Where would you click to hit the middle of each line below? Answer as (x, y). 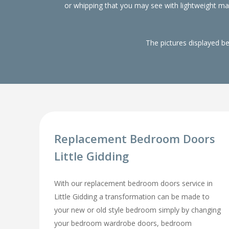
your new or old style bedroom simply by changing (138, 210)
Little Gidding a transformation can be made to (132, 196)
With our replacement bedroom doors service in (134, 183)
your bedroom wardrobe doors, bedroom (123, 223)
